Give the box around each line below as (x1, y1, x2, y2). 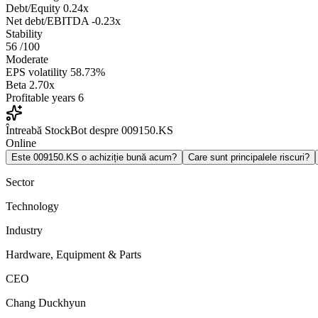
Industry (6, 224, 43, 237)
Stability (6, 28, 43, 40)
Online (6, 137, 36, 150)
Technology (6, 200, 59, 213)
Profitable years (6, 92, 75, 104)
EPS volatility (6, 66, 67, 79)
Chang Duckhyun (6, 297, 86, 309)
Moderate (6, 53, 48, 66)
